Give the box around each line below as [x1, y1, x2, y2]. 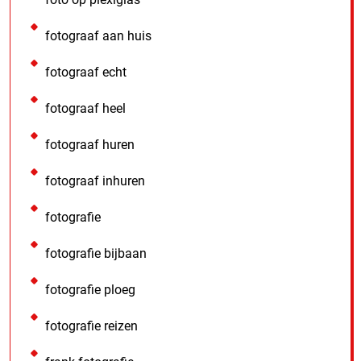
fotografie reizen [45, 317, 138, 334]
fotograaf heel [45, 100, 126, 116]
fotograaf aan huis [45, 27, 151, 44]
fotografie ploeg [45, 281, 135, 297]
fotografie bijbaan [45, 245, 147, 261]
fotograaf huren [45, 136, 135, 152]
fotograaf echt [45, 64, 127, 80]
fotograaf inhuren [45, 172, 145, 189]
